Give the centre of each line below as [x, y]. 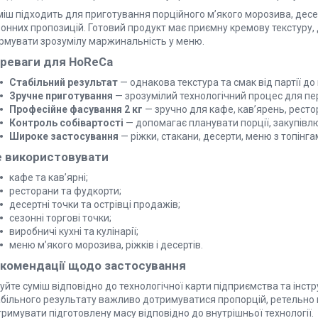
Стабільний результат [64, 83]
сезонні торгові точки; [60, 218]
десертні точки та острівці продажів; [95, 205]
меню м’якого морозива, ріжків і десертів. [106, 245]
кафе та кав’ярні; [49, 178]
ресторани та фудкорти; [65, 191]
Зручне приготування [61, 96]
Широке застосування [64, 137]
